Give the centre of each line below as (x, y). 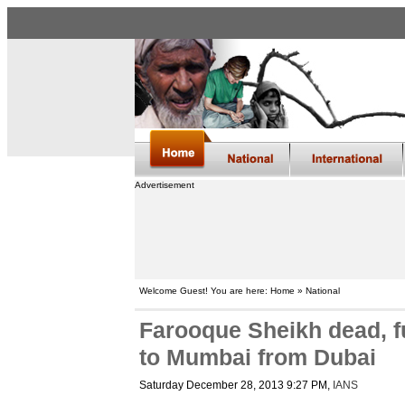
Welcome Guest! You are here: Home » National (239, 291)
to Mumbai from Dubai (257, 358)
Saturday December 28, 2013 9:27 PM (233, 385)
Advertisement (164, 185)
